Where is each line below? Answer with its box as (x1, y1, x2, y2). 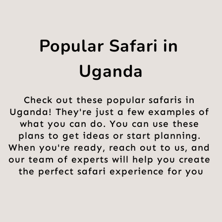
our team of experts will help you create (8, 154, 211, 166)
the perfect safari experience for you (18, 166, 204, 177)
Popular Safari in (39, 35, 178, 58)
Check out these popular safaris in (24, 94, 195, 106)
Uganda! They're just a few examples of (9, 106, 209, 118)
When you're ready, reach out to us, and (8, 142, 210, 154)
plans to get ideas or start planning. (18, 130, 201, 142)
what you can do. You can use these (19, 118, 199, 130)
